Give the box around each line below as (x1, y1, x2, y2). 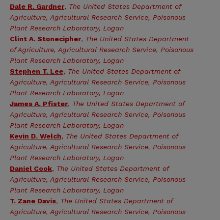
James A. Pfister (10, 100, 68, 108)
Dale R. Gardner (10, 2, 64, 10)
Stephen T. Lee (10, 67, 63, 75)
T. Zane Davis (10, 197, 56, 205)
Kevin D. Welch (10, 132, 61, 140)
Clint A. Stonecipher (10, 35, 81, 43)
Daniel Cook (10, 165, 52, 172)
